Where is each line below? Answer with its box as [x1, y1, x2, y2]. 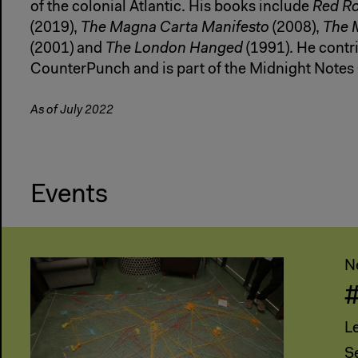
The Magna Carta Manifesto [81, 20, 269, 36]
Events [30, 181, 108, 209]
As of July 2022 [30, 104, 113, 117]
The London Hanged [105, 41, 243, 57]
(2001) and [30, 41, 105, 57]
